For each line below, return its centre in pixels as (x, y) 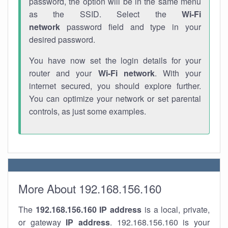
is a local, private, (176, 209)
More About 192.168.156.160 (90, 188)
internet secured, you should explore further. (115, 86)
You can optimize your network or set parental (115, 98)
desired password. (62, 39)
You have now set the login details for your (115, 60)
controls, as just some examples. (88, 111)
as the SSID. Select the (105, 14)
